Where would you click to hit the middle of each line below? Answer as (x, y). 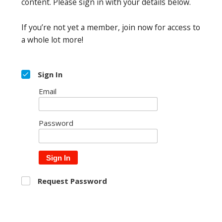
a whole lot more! (52, 39)
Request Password (72, 181)
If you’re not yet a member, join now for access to (111, 27)
